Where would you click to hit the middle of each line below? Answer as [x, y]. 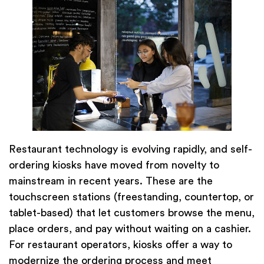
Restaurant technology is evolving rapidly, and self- [131, 149]
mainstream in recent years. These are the [111, 181]
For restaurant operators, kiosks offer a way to [121, 245]
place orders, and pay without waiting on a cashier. [130, 229]
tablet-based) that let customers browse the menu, [132, 213]
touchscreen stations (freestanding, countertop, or [131, 197]
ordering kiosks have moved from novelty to [114, 165]
